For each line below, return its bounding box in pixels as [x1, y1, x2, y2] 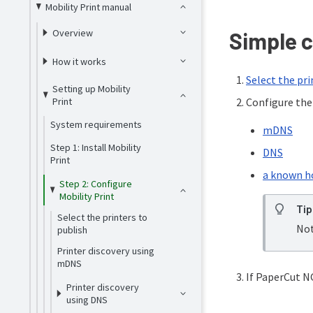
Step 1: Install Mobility [50, 141, 141, 154]
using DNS [66, 293, 108, 306]
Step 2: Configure [59, 177, 132, 190]
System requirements [50, 118, 142, 131]
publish [57, 224, 87, 236]
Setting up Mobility [52, 82, 131, 95]
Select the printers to [57, 211, 147, 224]
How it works [52, 54, 107, 68]
